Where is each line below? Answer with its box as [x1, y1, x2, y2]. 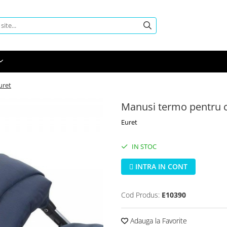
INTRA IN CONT [133, 162, 187, 171]
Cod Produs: [121, 190, 160, 200]
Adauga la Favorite [128, 216, 187, 225]
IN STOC [130, 142, 157, 151]
